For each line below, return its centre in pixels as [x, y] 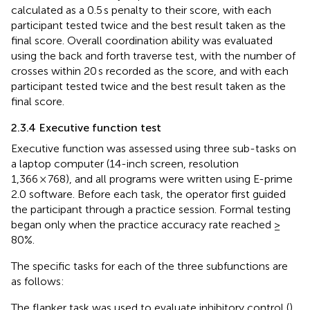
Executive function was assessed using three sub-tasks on [154, 148]
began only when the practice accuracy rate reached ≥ [146, 224]
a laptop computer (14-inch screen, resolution [125, 163]
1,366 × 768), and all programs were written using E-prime [152, 179]
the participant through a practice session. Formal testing [151, 209]
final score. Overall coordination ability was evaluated [142, 40]
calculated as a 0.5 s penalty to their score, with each [141, 10]
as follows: [38, 281]
